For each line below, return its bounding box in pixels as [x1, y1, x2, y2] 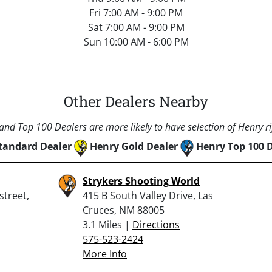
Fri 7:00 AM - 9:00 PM [89, 5, 183, 19]
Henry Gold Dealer [89, 139, 178, 153]
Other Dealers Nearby [64, 91, 208, 111]
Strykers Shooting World [83, 174, 200, 188]
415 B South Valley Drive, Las [83, 188, 213, 202]
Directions [132, 217, 180, 231]
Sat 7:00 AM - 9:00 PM [87, 20, 185, 34]
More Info [83, 246, 127, 260]
